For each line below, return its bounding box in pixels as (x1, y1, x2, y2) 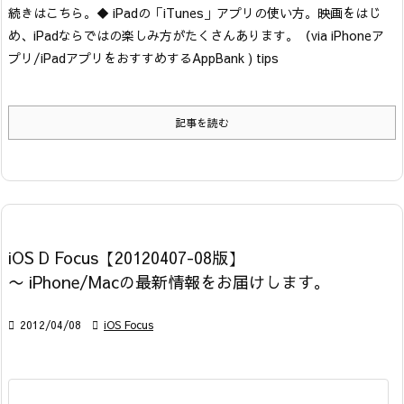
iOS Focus (104, 317, 153, 332)
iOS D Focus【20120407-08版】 (8, 245, 244, 269)
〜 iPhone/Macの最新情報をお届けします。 (8, 270, 330, 293)
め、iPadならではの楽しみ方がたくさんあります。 (8, 25, 298, 44)
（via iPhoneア (298, 25, 384, 44)
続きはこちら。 (8, 3, 96, 22)
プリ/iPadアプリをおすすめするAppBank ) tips (8, 48, 279, 67)
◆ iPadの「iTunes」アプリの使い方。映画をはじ (96, 3, 381, 22)
